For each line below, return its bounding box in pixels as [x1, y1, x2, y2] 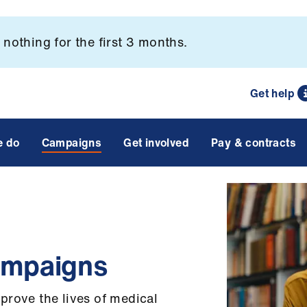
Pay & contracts [210, 134, 296, 151]
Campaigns [41, 134, 102, 151]
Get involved [123, 134, 189, 151]
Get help [249, 85, 294, 101]
